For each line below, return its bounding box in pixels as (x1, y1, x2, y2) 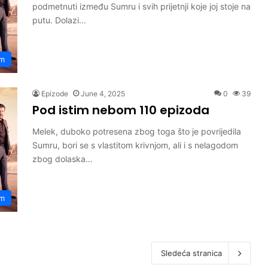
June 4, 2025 (81, 89, 125, 98)
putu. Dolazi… (32, 15, 86, 25)
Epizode (41, 89, 68, 98)
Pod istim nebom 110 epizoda (32, 102, 209, 118)
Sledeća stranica (161, 248, 222, 258)
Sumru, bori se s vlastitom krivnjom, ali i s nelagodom (32, 140, 238, 150)
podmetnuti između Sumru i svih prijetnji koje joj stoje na (32, 1, 251, 11)
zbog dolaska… (32, 154, 93, 164)
